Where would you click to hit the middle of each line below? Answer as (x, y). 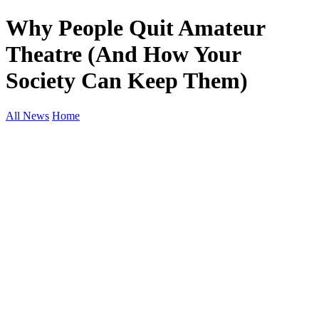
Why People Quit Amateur (135, 28)
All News (27, 115)
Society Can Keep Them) (127, 81)
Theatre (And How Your (123, 54)
